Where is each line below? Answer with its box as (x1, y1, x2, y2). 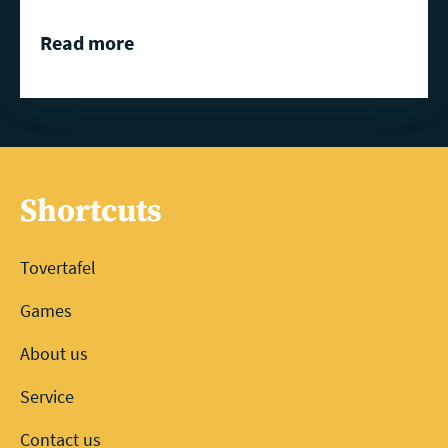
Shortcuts (20, 191, 162, 232)
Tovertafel (20, 255, 96, 279)
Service (20, 384, 74, 408)
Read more (40, 30, 134, 56)
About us (20, 341, 88, 365)
